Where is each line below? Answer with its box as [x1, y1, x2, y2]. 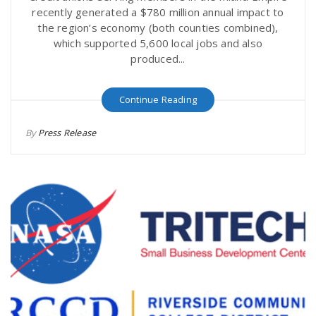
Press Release [37, 126, 97, 139]
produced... [130, 51, 186, 66]
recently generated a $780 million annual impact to [32, 5, 284, 19]
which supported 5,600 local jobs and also [53, 36, 263, 50]
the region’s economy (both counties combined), [37, 20, 279, 35]
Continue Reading [119, 93, 197, 106]
